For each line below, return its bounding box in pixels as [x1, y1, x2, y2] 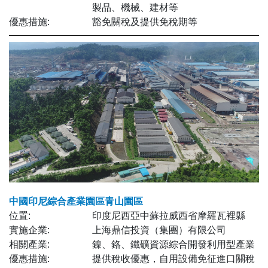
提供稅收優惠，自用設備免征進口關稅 [92, 253, 255, 264]
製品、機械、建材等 [92, 2, 179, 13]
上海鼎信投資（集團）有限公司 [92, 224, 227, 235]
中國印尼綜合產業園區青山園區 [9, 196, 143, 206]
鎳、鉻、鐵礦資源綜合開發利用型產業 [92, 239, 255, 249]
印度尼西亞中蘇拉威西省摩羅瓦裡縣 [92, 210, 246, 221]
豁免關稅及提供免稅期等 [92, 16, 198, 27]
